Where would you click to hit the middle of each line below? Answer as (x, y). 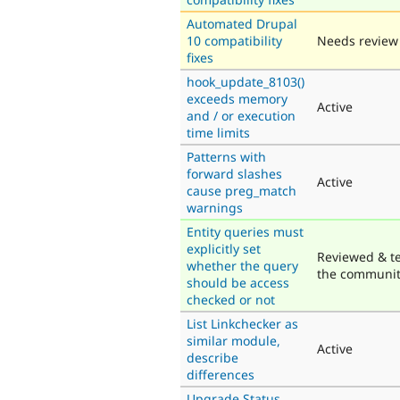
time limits (218, 132)
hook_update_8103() (246, 81)
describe (212, 357)
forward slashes (234, 173)
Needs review (358, 40)
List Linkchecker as (242, 323)
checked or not (231, 299)
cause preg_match (242, 190)
